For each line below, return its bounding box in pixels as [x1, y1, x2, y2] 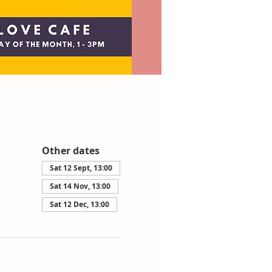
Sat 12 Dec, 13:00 [49, 199, 109, 209]
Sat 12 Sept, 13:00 [49, 163, 112, 173]
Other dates [41, 144, 100, 157]
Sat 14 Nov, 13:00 [49, 181, 110, 191]
